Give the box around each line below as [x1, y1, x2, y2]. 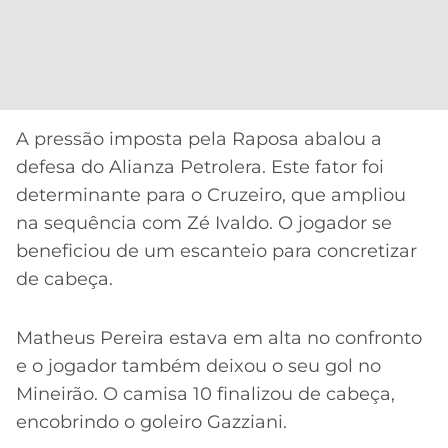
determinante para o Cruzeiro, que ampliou [16, 184, 406, 207]
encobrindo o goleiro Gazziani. [16, 410, 287, 433]
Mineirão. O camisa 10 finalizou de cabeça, [16, 382, 395, 405]
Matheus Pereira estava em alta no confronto [16, 326, 422, 349]
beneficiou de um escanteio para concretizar [16, 240, 417, 263]
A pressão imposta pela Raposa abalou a [16, 128, 382, 151]
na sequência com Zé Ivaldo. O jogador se [16, 212, 392, 235]
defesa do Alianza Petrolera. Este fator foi [16, 156, 384, 179]
